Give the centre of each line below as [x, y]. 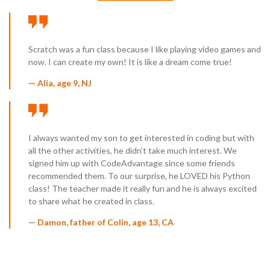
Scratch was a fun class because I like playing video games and [145, 49]
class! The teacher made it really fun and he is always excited [143, 188]
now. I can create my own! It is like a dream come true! [130, 61]
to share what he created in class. [91, 201]
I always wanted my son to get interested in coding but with [141, 137]
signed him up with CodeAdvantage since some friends [132, 163]
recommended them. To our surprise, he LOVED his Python [139, 175]
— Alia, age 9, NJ [60, 83]
